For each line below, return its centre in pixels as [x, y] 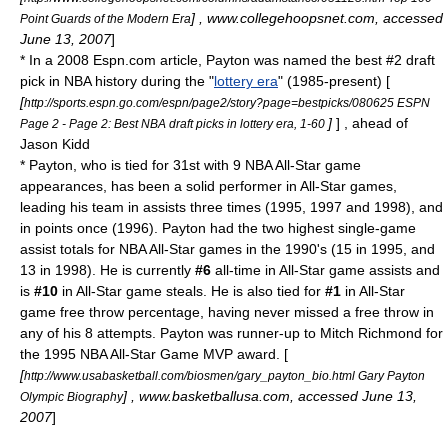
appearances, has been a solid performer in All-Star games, [208, 186]
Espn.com [124, 60]
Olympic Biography [71, 396]
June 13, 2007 [65, 39]
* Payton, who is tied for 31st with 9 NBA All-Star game [190, 165]
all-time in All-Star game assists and [325, 270]
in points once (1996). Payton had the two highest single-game [218, 228]
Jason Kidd [55, 144]
